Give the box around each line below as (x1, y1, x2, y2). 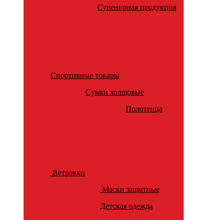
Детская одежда (100, 202, 153, 211)
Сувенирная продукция (97, 3, 176, 12)
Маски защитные (100, 185, 160, 194)
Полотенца (125, 105, 163, 113)
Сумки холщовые (85, 88, 144, 97)
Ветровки (50, 168, 85, 177)
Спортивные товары (50, 71, 119, 80)
